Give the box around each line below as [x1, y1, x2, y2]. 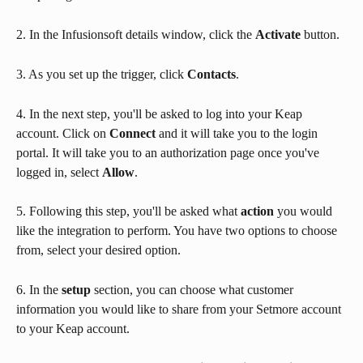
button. [301, 27, 340, 41]
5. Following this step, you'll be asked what [16, 204, 241, 219]
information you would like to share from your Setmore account [16, 301, 344, 316]
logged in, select [16, 164, 102, 179]
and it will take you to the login [156, 126, 321, 140]
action [241, 204, 277, 219]
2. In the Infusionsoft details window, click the [16, 27, 255, 41]
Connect [109, 126, 156, 140]
